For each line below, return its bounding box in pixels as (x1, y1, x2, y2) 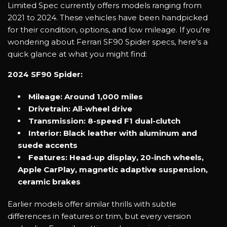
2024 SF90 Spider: (8, 69, 83, 79)
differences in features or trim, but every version (8, 211, 191, 221)
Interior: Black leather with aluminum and (28, 128, 197, 138)
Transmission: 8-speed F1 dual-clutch (28, 116, 182, 126)
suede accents (18, 140, 80, 150)
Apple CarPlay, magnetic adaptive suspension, (18, 164, 208, 174)
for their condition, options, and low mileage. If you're (8, 24, 210, 34)
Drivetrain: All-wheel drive (28, 103, 134, 113)
